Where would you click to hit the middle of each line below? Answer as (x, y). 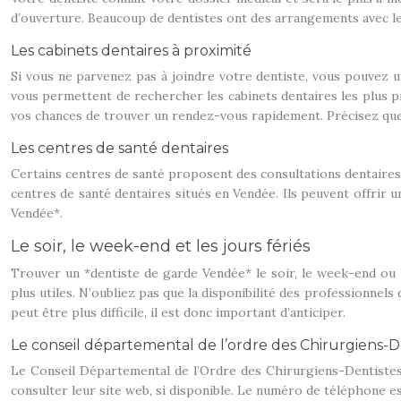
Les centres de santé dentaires (119, 148)
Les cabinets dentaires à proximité (131, 51)
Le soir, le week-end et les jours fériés (161, 246)
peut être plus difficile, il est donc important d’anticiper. (178, 312)
